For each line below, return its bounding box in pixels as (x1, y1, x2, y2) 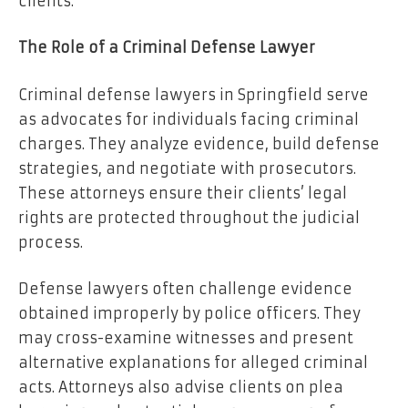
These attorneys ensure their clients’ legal (18, 183, 347, 202)
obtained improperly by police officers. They (18, 304, 361, 323)
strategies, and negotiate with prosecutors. (18, 158, 356, 178)
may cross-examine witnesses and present (18, 329, 353, 348)
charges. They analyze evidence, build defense (18, 134, 380, 153)
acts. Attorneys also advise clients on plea (18, 378, 343, 397)
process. (18, 232, 83, 251)
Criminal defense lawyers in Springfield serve (18, 85, 369, 104)
